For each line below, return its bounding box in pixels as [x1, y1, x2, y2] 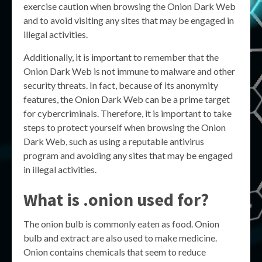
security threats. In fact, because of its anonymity [23, 80, 218, 91]
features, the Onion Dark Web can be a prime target [23, 94, 230, 105]
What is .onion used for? [23, 188, 209, 211]
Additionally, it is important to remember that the [23, 51, 219, 63]
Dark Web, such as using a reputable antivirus [23, 136, 204, 147]
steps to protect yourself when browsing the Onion [23, 122, 226, 133]
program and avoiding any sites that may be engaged [23, 150, 233, 161]
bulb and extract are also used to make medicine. [23, 232, 217, 243]
